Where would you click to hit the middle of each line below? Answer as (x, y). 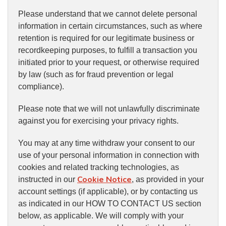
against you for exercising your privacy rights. (98, 121)
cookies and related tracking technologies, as (99, 167)
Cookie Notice (104, 180)
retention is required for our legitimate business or (106, 38)
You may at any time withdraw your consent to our (106, 143)
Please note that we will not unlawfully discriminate (109, 109)
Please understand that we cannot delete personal (108, 14)
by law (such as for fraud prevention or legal (96, 75)
